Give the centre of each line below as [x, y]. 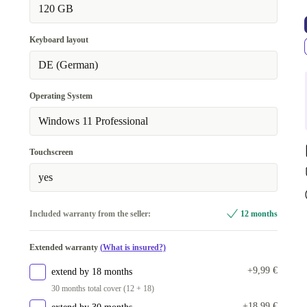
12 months [259, 214]
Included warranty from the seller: [90, 214]
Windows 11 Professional [93, 121]
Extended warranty [64, 247]
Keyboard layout [59, 40]
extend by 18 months [91, 272]
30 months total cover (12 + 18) [102, 288]
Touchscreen [51, 152]
